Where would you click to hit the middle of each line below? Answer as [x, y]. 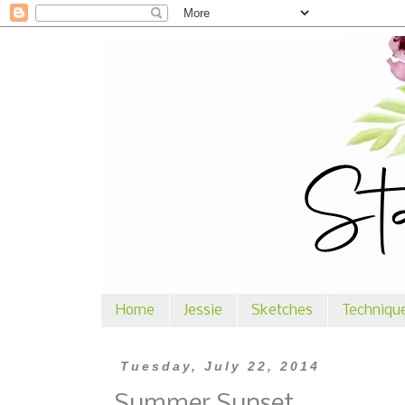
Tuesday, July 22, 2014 [220, 366]
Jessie [203, 311]
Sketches [282, 311]
